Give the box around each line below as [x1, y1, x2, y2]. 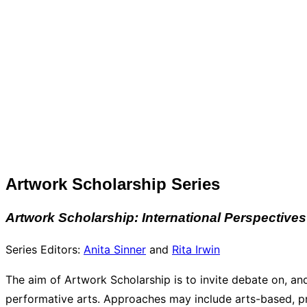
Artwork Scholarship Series [5, 174, 220, 193]
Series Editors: [5, 242, 84, 256]
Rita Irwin [172, 242, 220, 256]
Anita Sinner [84, 242, 146, 256]
